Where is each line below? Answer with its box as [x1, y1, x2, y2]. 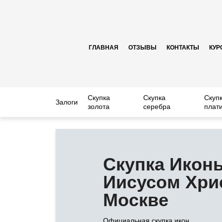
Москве [103, 190, 168, 210]
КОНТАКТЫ [166, 44, 199, 51]
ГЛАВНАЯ [89, 44, 118, 51]
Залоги [55, 98, 78, 106]
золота [88, 103, 110, 111]
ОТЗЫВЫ [128, 44, 157, 51]
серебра [143, 103, 171, 111]
